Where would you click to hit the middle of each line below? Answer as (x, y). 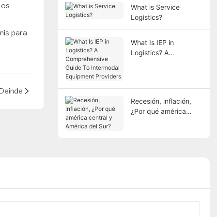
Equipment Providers (163, 83)
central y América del (164, 121)
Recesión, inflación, (161, 101)
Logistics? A (149, 52)
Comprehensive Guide (165, 62)
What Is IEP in (152, 42)
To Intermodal (152, 73)
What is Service (155, 7)
